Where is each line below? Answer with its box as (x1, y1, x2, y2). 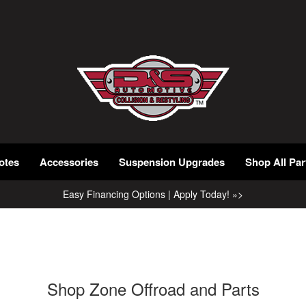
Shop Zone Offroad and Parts (46, 277, 260, 301)
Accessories (40, 154, 98, 169)
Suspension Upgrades (119, 154, 225, 169)
